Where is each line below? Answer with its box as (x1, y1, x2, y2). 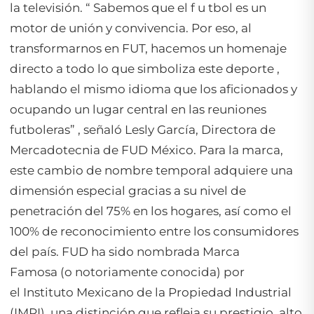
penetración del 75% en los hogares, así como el (10, 204, 292, 219)
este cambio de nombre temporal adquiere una (10, 163, 293, 178)
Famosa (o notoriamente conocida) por (10, 265, 245, 280)
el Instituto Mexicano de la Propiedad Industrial (10, 285, 292, 300)
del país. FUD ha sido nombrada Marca (10, 245, 240, 259)
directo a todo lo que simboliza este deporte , (10, 62, 280, 76)
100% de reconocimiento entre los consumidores (10, 224, 299, 239)
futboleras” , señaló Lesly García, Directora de (10, 123, 275, 137)
